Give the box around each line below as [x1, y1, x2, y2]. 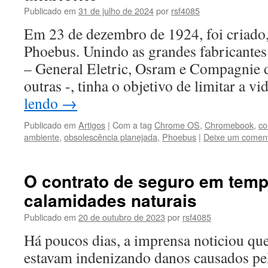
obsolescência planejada [64, 130, 157, 143]
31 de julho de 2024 [78, 4, 154, 17]
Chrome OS [154, 118, 200, 131]
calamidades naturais [24, 188, 197, 212]
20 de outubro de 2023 [78, 211, 165, 223]
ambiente [24, 130, 59, 143]
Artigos [78, 118, 105, 131]
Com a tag [112, 118, 154, 131]
